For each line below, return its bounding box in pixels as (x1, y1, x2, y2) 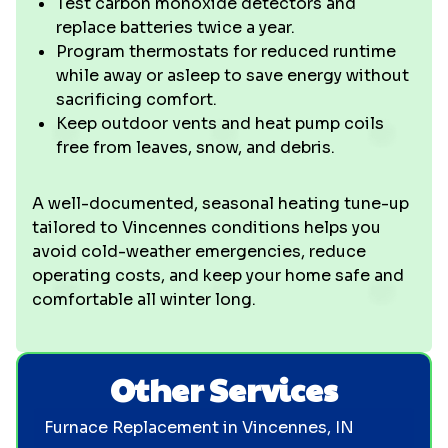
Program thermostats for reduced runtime (56, 41, 396, 62)
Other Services (110, 366, 338, 411)
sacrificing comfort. (56, 89, 217, 110)
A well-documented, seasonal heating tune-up (32, 193, 409, 214)
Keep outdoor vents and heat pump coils (56, 113, 384, 134)
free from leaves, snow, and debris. (56, 137, 335, 158)
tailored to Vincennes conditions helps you (32, 217, 381, 238)
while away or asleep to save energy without (56, 65, 409, 86)
